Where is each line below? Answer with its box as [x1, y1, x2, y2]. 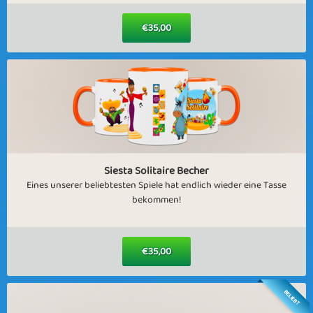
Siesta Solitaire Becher [104, 162, 209, 180]
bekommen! [131, 192, 182, 208]
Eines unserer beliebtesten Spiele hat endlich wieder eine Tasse [27, 177, 286, 193]
